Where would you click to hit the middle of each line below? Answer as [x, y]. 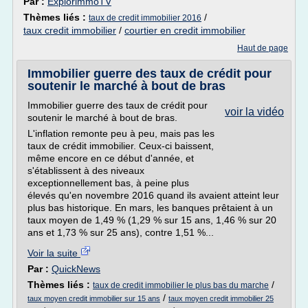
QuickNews [76, 269]
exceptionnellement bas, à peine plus [108, 183]
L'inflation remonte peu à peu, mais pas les [121, 133]
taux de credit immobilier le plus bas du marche [181, 285]
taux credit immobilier [70, 30]
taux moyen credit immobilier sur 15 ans [94, 298]
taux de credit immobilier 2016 [145, 18]
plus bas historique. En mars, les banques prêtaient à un [150, 208]
